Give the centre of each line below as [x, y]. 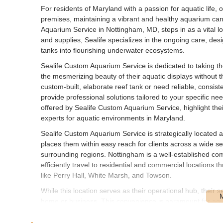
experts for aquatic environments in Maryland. [113, 118]
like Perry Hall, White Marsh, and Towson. [106, 175]
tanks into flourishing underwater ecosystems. [113, 50]
